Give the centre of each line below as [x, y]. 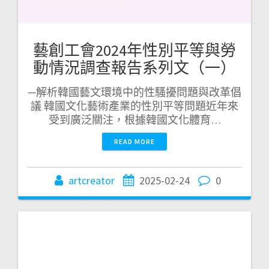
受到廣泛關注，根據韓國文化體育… [134, 119]
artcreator [91, 180]
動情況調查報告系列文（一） [134, 67]
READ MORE [134, 141]
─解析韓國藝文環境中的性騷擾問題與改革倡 [134, 92]
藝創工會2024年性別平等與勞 [134, 50]
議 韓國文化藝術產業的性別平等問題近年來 [134, 106]
